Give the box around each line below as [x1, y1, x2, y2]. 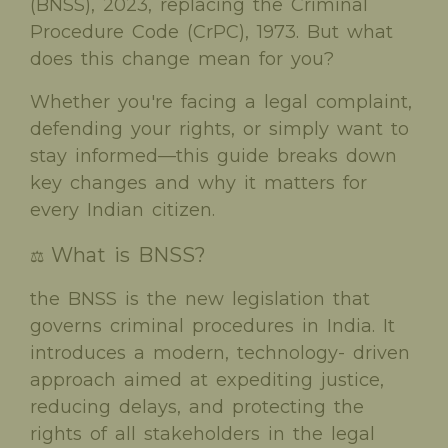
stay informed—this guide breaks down [30, 144, 397, 167]
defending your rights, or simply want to [30, 117, 409, 140]
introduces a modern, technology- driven [30, 341, 410, 364]
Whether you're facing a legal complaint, [30, 90, 412, 113]
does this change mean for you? [30, 47, 334, 70]
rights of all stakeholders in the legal [30, 422, 375, 445]
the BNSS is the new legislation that [30, 287, 370, 310]
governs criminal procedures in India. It [30, 314, 395, 337]
